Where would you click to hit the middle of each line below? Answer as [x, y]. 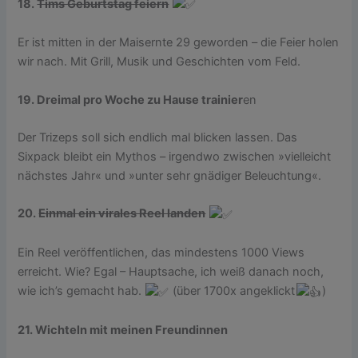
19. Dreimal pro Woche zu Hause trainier [131, 99]
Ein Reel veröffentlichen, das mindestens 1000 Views [161, 253]
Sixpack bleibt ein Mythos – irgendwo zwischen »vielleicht [175, 157]
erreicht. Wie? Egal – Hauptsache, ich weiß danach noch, [171, 272]
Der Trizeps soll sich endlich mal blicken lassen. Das [158, 138]
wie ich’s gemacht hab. [82, 291]
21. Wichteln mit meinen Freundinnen [123, 330]
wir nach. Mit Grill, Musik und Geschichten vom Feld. [159, 62]
